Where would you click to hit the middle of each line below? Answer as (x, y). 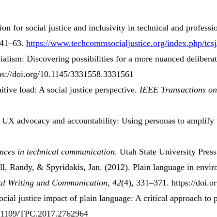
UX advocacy (26, 121)
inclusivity (107, 28)
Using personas (148, 121)
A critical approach (169, 198)
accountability (92, 121)
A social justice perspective (87, 90)
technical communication (71, 152)
